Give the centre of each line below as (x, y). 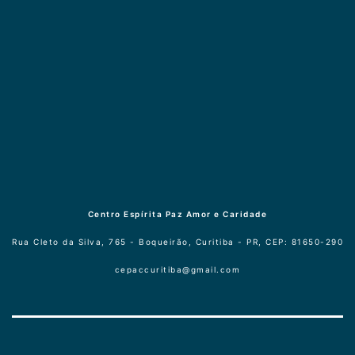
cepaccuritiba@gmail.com (177, 270)
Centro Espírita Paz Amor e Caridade (177, 214)
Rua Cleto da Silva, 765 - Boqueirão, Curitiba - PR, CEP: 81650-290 (177, 242)
